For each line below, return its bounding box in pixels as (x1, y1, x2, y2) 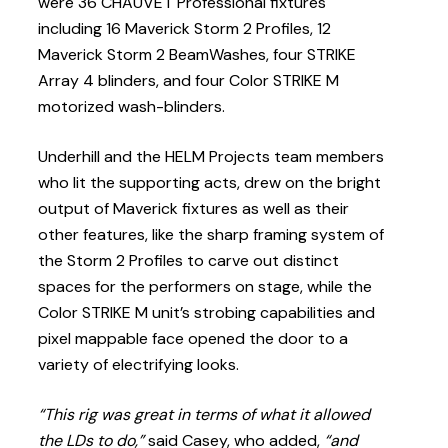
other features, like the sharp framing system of (38, 224, 385, 246)
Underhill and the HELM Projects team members (38, 146, 385, 168)
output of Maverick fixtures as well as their (38, 198, 350, 220)
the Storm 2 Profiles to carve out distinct (38, 250, 340, 272)
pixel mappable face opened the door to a (38, 328, 349, 350)
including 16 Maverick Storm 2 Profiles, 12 (38, 18, 332, 40)
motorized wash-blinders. (38, 96, 226, 118)
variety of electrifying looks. (38, 354, 240, 376)
